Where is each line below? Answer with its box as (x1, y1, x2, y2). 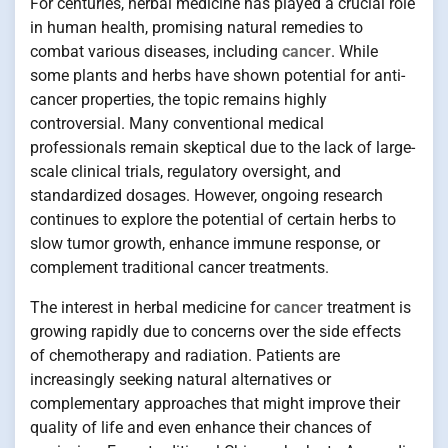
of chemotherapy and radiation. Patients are (30, 345, 340, 365)
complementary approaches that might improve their (30, 393, 400, 413)
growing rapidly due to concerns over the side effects (30, 321, 401, 341)
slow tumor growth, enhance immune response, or (30, 233, 380, 253)
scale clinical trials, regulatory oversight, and (30, 161, 341, 181)
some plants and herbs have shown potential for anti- (30, 65, 405, 85)
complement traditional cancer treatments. (30, 257, 329, 277)
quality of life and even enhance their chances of (30, 417, 372, 437)
